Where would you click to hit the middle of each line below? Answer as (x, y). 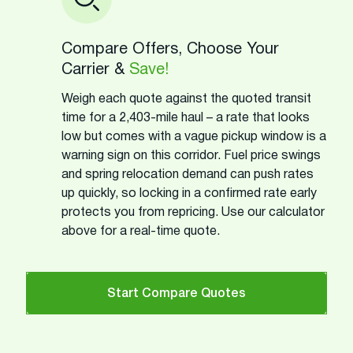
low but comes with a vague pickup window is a (194, 137)
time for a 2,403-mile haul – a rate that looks (186, 118)
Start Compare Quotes (176, 294)
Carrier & (95, 70)
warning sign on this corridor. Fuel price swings (191, 156)
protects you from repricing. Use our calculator (193, 212)
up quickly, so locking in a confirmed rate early (189, 193)
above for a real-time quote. (141, 231)
